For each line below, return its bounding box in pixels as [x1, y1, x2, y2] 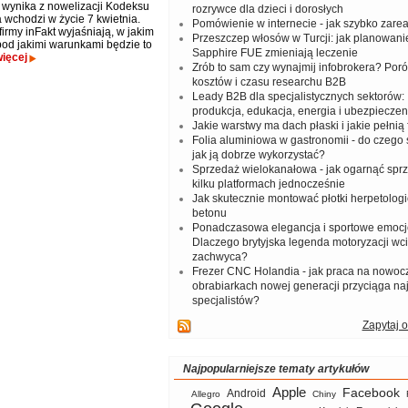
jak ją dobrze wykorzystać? [191, 148, 325, 161]
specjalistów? [191, 294, 260, 307]
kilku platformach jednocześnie [191, 178, 345, 190]
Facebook [342, 385, 400, 400]
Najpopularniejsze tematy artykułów [182, 362, 369, 375]
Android [227, 387, 266, 400]
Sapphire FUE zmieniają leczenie [191, 46, 358, 59]
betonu [191, 207, 227, 219]
